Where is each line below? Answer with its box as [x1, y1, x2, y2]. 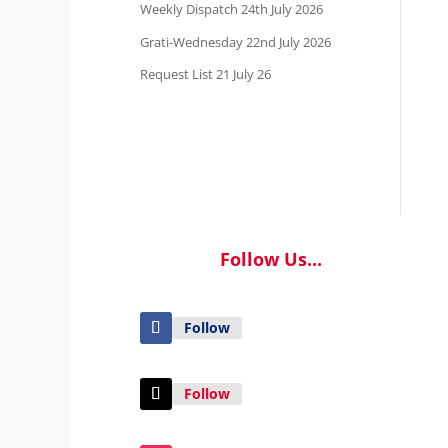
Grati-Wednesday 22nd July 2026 [140, 32, 332, 51]
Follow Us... [219, 246, 322, 271]
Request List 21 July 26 [140, 65, 272, 84]
